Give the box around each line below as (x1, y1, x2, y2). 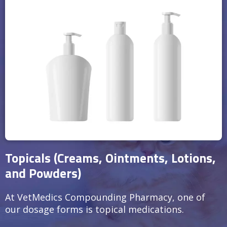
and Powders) (5, 164, 81, 183)
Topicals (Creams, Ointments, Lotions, (5, 148, 216, 168)
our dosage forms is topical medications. (5, 203, 184, 216)
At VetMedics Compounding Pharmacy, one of (5, 191, 205, 204)
